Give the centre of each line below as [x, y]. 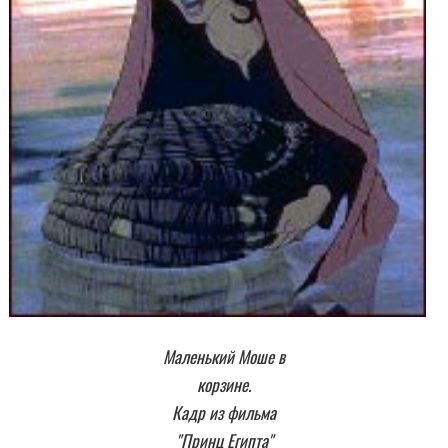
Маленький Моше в [224, 356]
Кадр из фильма [224, 412]
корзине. [224, 384]
